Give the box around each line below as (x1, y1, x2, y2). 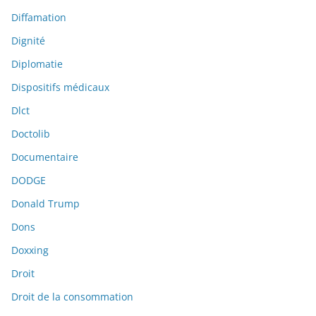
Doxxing (11, 243, 49, 257)
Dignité (11, 34, 45, 48)
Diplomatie (11, 57, 63, 71)
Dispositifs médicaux (11, 80, 109, 95)
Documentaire (11, 150, 78, 164)
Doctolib (11, 127, 50, 141)
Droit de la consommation (11, 290, 133, 304)
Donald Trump (11, 197, 80, 211)
